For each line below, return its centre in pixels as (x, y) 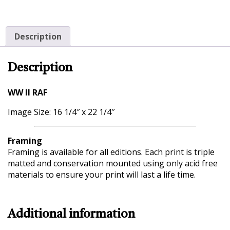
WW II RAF (27, 92)
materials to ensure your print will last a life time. (102, 174)
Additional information (71, 214)
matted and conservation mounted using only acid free (113, 163)
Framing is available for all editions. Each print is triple (111, 152)
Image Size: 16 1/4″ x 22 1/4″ (61, 112)
